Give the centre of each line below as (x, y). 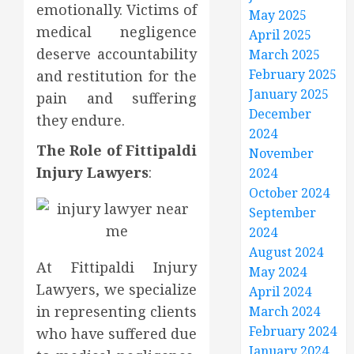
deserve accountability (117, 53)
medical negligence (117, 31)
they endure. (81, 120)
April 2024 (281, 291)
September (283, 212)
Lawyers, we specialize (117, 289)
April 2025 (281, 34)
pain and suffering (117, 98)
